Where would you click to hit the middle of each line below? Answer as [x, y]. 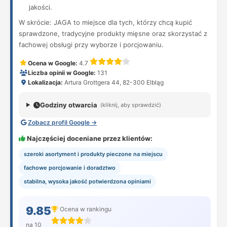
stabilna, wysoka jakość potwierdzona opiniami [87, 181]
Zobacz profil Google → [62, 122]
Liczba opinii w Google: [62, 73]
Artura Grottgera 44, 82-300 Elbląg [113, 82]
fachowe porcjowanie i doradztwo [70, 168]
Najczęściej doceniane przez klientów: [89, 138]
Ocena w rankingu [85, 209]
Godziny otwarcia [68, 105]
